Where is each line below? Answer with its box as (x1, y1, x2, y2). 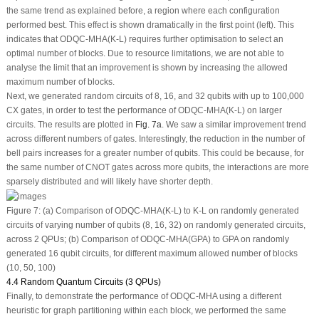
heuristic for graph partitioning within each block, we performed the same (6, 305, 286, 315)
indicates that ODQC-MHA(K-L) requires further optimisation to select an (6, 34, 283, 45)
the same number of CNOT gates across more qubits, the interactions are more (6, 162, 309, 173)
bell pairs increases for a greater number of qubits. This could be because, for (6, 148, 304, 159)
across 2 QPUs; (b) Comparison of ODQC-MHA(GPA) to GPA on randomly (6, 234, 289, 244)
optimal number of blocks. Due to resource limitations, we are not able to (6, 48, 284, 59)
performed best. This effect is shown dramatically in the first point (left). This (6, 20, 294, 31)
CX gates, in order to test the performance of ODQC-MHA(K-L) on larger (6, 105, 282, 116)
